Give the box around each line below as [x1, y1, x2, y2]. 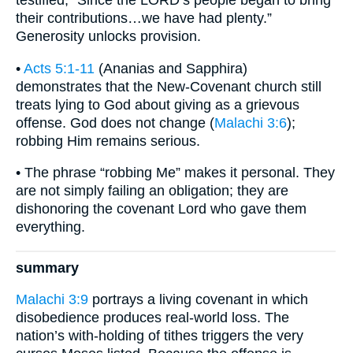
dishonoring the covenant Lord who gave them [16, 201, 307, 217]
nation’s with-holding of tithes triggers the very [16, 328, 303, 344]
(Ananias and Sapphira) [95, 60, 247, 76]
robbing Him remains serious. [16, 132, 200, 149]
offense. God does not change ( [16, 114, 214, 131]
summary [16, 259, 79, 276]
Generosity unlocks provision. [16, 28, 201, 45]
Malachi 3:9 [16, 292, 88, 308]
